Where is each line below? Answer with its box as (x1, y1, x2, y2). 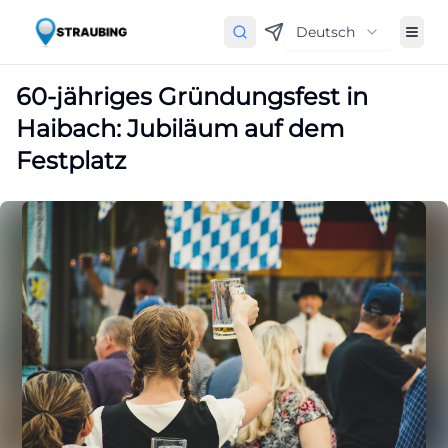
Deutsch (296, 23, 355, 41)
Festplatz (16, 146, 126, 175)
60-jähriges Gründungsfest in (16, 82, 368, 111)
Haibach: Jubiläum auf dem (16, 114, 344, 143)
